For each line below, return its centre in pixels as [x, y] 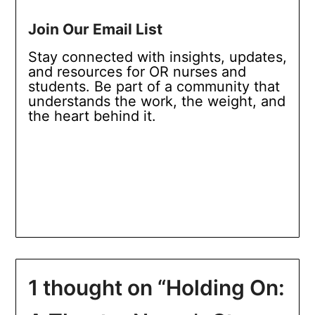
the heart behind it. [92, 116]
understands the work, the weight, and [156, 102]
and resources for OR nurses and [137, 72]
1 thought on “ [97, 288]
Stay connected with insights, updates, [157, 57]
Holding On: [225, 288]
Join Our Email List [95, 30]
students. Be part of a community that [154, 87]
